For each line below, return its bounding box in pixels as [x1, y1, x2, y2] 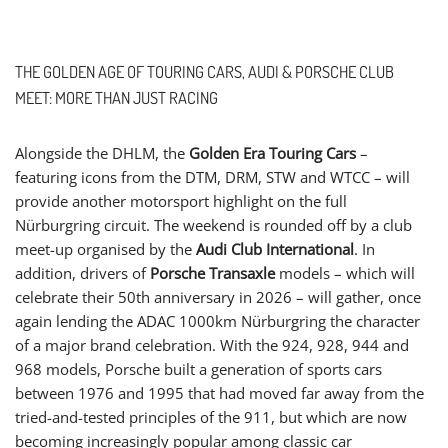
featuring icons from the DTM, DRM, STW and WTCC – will [15, 166, 410, 187]
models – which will [275, 262, 415, 283]
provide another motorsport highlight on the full [15, 190, 347, 211]
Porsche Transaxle [150, 262, 275, 283]
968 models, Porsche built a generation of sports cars [15, 358, 382, 379]
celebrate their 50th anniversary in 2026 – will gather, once [15, 286, 421, 307]
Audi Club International [196, 238, 354, 259]
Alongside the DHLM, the [15, 142, 189, 163]
